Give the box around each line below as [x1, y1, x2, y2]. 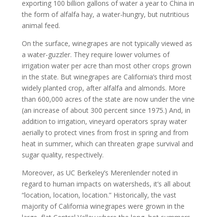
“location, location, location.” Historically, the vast [21, 190, 176, 200]
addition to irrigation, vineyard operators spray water [21, 117, 187, 126]
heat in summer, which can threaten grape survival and [21, 139, 193, 148]
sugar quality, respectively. [21, 150, 104, 159]
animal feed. [21, 21, 60, 30]
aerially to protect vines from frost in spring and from [21, 128, 188, 137]
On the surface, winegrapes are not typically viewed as [21, 39, 192, 48]
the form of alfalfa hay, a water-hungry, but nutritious [21, 10, 189, 19]
